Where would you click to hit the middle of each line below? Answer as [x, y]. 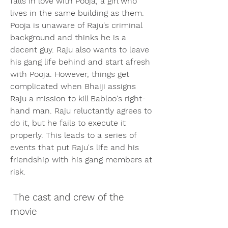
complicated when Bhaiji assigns [73, 86]
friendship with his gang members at [81, 159]
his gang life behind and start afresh [80, 62]
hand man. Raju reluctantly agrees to [81, 110]
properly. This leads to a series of [73, 135]
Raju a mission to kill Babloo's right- [78, 98]
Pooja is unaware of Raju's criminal [76, 25]
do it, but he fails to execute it [68, 123]
